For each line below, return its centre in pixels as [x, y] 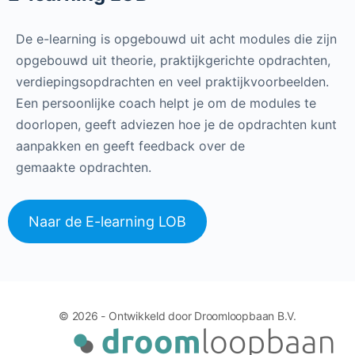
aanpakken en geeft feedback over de [130, 146]
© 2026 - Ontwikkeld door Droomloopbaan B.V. [177, 316]
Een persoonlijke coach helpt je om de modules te [166, 103]
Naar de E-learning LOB [107, 221]
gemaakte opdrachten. [86, 167]
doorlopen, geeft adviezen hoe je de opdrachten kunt [176, 124]
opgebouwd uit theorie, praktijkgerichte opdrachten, [173, 60]
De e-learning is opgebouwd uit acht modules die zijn [176, 39]
